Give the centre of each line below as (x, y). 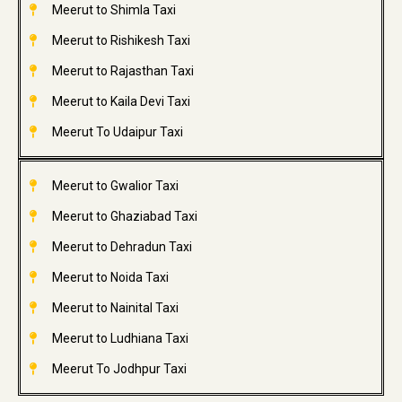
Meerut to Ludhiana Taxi (120, 339)
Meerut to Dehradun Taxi (122, 247)
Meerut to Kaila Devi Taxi (121, 102)
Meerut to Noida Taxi (110, 278)
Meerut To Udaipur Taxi (117, 132)
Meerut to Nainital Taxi (115, 308)
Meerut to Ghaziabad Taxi (124, 217)
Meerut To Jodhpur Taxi (119, 369)
